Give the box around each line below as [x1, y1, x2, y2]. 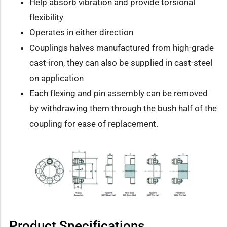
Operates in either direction [29, 27, 133, 38]
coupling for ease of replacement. [29, 119, 158, 129]
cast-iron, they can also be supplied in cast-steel [29, 58, 212, 68]
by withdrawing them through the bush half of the [29, 103, 217, 114]
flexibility [29, 12, 63, 23]
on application [29, 73, 84, 84]
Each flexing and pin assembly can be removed [29, 88, 208, 99]
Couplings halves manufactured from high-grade [29, 43, 214, 53]
